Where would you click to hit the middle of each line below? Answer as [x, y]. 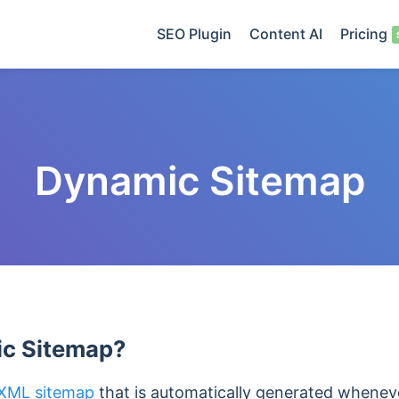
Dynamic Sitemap [199, 181]
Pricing [364, 34]
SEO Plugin [194, 34]
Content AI [286, 34]
